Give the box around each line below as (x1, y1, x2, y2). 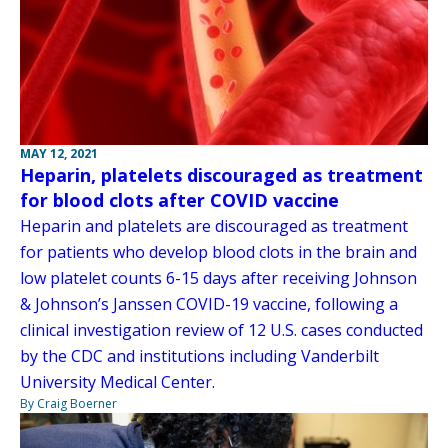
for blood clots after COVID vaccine (20, 188, 339, 213)
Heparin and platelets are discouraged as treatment (20, 215, 408, 238)
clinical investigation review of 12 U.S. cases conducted (20, 319, 423, 342)
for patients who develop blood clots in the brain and (20, 241, 417, 264)
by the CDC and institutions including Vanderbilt (20, 345, 379, 368)
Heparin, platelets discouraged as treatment (20, 163, 423, 188)
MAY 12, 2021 (20, 145, 98, 163)
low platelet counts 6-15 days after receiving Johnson (20, 267, 417, 290)
